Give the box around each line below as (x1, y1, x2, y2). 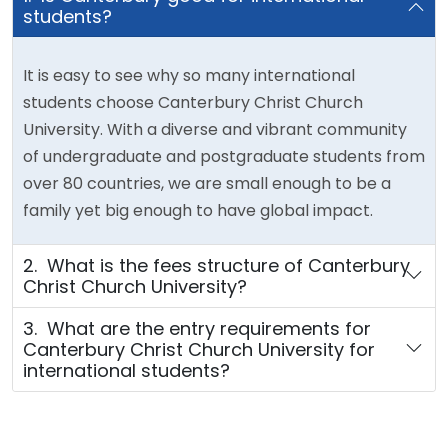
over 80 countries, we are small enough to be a (23, 171, 391, 195)
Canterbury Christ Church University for (23, 336, 375, 362)
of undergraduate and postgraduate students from (23, 144, 425, 168)
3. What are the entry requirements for (23, 315, 371, 341)
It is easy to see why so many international (23, 63, 355, 87)
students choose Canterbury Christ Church (23, 90, 363, 114)
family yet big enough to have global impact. (23, 198, 373, 222)
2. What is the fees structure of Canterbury (23, 252, 410, 278)
